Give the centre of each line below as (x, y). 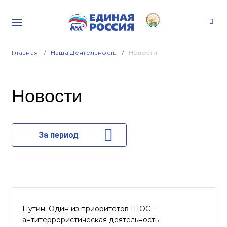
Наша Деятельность (83, 52)
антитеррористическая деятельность (90, 220)
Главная (25, 52)
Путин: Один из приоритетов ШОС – (89, 209)
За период (58, 135)
